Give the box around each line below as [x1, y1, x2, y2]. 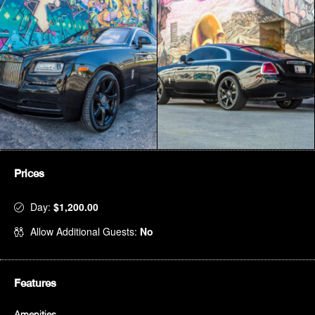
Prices [14, 167, 44, 180]
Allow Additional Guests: [30, 224, 140, 239]
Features [14, 277, 56, 290]
